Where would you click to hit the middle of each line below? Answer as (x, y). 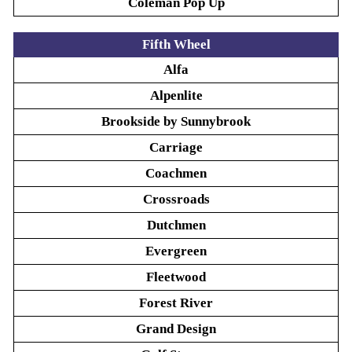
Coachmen (176, 173)
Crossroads (176, 199)
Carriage (176, 147)
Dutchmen (176, 225)
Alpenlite (176, 95)
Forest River (176, 303)
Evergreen (176, 251)
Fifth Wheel (176, 44)
